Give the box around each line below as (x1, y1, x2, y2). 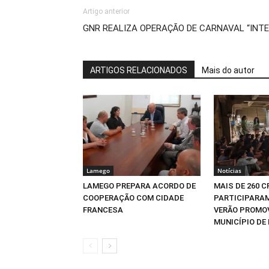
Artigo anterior (83, 7, 130, 16)
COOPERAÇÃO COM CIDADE (83, 193, 184, 202)
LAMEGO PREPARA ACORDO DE (83, 181, 196, 190)
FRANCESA (83, 205, 123, 214)
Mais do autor (202, 65, 255, 75)
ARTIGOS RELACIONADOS (90, 65, 187, 75)
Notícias (217, 166, 241, 175)
